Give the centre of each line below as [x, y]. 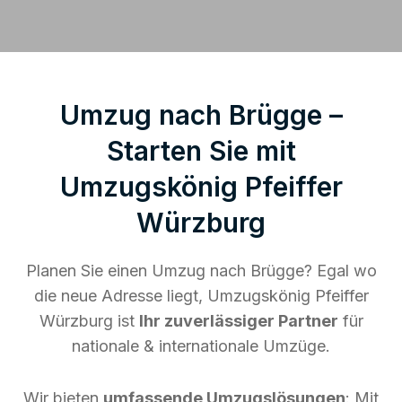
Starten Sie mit [201, 150]
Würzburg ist [89, 320]
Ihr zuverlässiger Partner [238, 320]
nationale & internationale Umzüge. [201, 345]
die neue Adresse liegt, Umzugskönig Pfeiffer [201, 295]
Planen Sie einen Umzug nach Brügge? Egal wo [201, 270]
